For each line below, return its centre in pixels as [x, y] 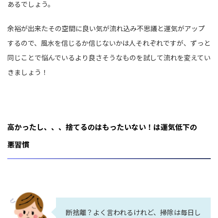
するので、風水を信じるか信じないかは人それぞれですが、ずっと [109, 43]
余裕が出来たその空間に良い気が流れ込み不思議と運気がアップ [106, 28]
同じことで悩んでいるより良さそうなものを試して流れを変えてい [109, 58]
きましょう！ [28, 72]
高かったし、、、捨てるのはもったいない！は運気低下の [102, 127]
